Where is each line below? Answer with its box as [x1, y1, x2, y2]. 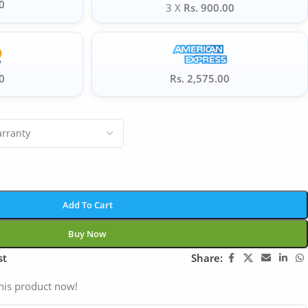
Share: [191, 251, 223, 265]
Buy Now [68, 227, 107, 240]
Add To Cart [62, 198, 113, 211]
